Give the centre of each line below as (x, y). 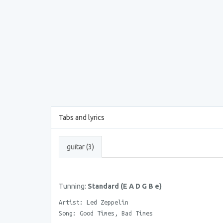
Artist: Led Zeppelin (94, 202)
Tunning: (73, 186)
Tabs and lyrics (82, 117)
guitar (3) (80, 147)
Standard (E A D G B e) (125, 186)
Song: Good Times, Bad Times (106, 213)
